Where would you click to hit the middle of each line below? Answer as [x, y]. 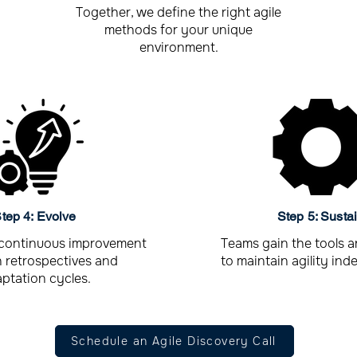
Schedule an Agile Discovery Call [174, 341]
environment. [178, 47]
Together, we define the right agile [178, 12]
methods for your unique [178, 30]
